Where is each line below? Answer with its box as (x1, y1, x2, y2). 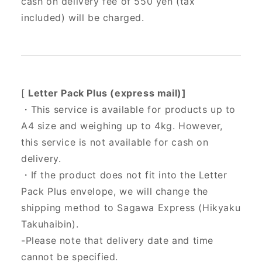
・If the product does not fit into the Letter (21, 169, 227, 181)
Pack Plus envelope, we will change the (21, 185, 208, 198)
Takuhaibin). (21, 218, 79, 230)
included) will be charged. (21, 12, 144, 24)
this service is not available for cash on (21, 136, 209, 149)
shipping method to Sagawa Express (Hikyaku (21, 202, 241, 214)
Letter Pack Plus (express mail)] (28, 87, 187, 99)
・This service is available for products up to (21, 104, 236, 116)
